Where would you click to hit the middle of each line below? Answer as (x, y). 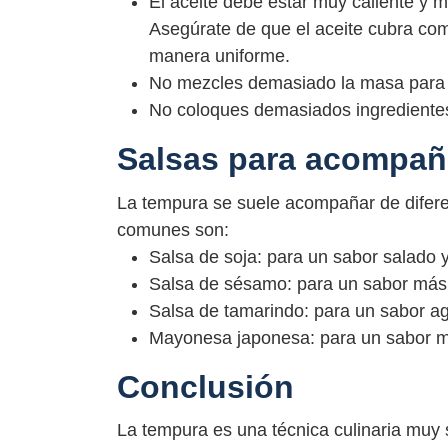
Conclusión (205, 386)
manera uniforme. (219, 56)
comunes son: (173, 229)
